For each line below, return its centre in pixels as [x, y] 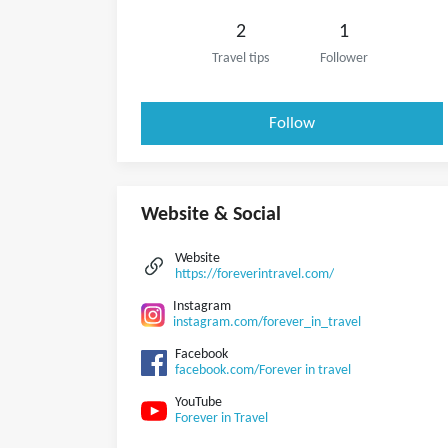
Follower [343, 58]
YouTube [198, 402]
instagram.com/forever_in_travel [267, 322]
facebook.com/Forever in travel [263, 370]
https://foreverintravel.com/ [254, 274]
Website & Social [211, 215]
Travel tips [240, 58]
